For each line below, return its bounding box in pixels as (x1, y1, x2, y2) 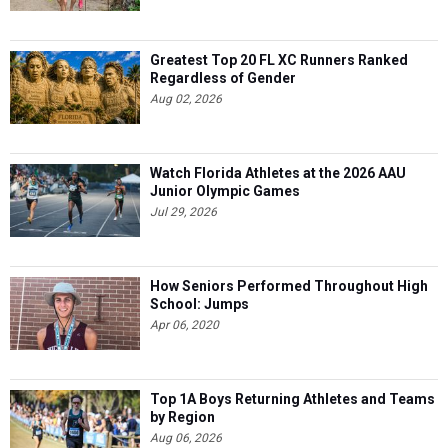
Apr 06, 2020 (150, 317, 219, 332)
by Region (150, 408, 215, 425)
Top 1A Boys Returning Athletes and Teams (150, 390, 435, 407)
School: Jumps (150, 295, 249, 312)
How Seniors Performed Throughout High (150, 277, 428, 294)
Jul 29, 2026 (150, 204, 217, 219)
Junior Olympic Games (150, 182, 300, 199)
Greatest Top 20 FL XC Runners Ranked (150, 51, 408, 68)
